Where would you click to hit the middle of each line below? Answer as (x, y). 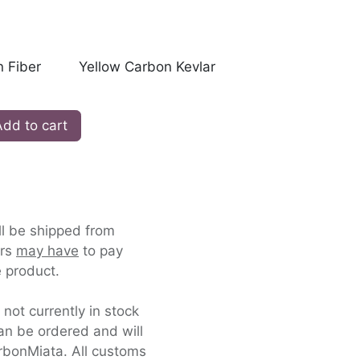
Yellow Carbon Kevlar (147, 66)
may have (47, 250)
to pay (101, 250)
